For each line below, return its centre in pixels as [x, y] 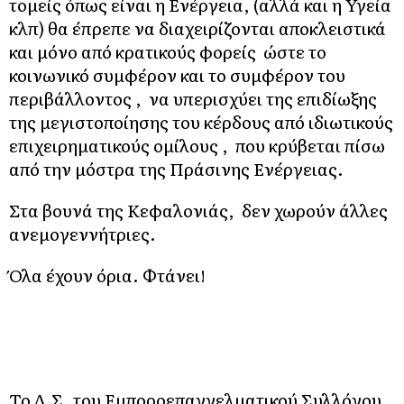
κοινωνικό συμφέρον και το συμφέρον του [177, 74]
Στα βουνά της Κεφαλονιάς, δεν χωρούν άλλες [198, 210]
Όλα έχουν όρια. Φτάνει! [107, 275]
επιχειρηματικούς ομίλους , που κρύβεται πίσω [197, 145]
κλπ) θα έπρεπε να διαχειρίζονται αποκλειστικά [197, 28]
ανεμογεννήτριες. [83, 233]
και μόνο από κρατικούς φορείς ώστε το [168, 51]
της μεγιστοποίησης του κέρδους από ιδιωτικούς [201, 121]
